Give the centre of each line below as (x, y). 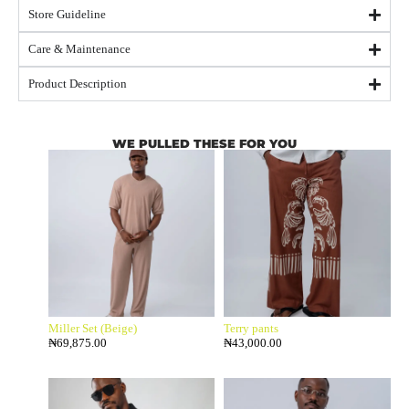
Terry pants (252, 328)
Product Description (78, 84)
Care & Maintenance (79, 49)
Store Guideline (67, 15)
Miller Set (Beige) (92, 328)
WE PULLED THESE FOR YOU (204, 144)
